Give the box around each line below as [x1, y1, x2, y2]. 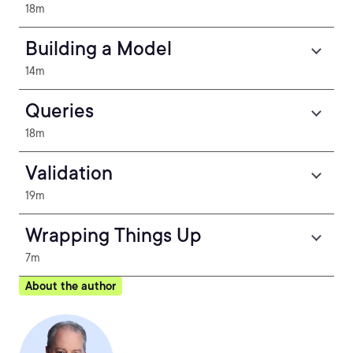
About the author [25, 280, 116, 292]
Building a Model [25, 37, 172, 60]
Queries [25, 99, 94, 122]
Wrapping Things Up [25, 224, 202, 247]
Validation [25, 162, 113, 184]
